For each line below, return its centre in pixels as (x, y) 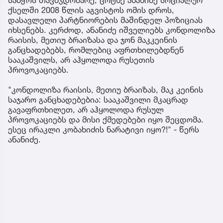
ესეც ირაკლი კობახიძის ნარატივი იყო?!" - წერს (104, 129)
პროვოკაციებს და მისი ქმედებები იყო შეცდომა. (106, 119)
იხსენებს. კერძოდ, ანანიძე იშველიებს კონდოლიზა (111, 30)
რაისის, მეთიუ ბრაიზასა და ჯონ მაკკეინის (93, 40)
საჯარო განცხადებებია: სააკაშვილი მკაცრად (98, 99)
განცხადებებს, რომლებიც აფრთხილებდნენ (96, 50)
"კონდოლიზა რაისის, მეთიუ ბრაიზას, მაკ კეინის (106, 89)
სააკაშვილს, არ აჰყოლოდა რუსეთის (81, 59)
